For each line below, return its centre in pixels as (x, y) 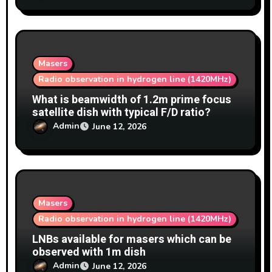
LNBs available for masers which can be (132, 239)
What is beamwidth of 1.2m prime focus (132, 100)
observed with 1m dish (89, 252)
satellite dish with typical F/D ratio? (122, 112)
